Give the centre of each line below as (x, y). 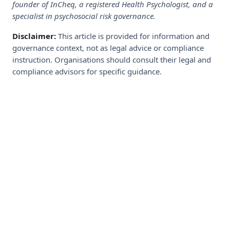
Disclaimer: (34, 36)
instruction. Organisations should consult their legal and (112, 60)
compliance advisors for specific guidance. (87, 72)
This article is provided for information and (133, 36)
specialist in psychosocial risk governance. (84, 16)
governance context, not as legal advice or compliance (108, 48)
